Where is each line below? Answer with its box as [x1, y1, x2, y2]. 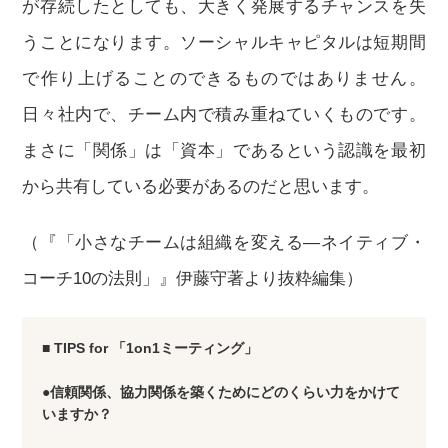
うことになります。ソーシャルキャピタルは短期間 [22, 33, 426, 52]
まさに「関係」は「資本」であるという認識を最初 [22, 141, 426, 160]
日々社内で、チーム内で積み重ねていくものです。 [22, 105, 426, 124]
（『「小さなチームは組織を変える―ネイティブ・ [22, 233, 426, 252]
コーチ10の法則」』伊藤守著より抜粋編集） [22, 269, 364, 288]
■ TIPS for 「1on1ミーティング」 [42, 340, 259, 356]
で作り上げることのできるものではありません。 [22, 69, 426, 88]
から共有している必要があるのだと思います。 [22, 177, 380, 196]
